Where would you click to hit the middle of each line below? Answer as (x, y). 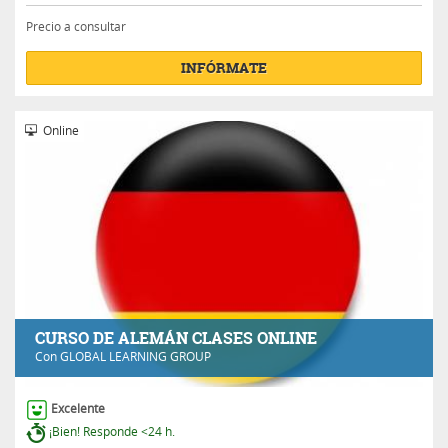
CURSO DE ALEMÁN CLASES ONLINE (176, 338)
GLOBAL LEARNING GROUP (135, 356)
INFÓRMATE (224, 67)
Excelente (78, 408)
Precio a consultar (76, 26)
